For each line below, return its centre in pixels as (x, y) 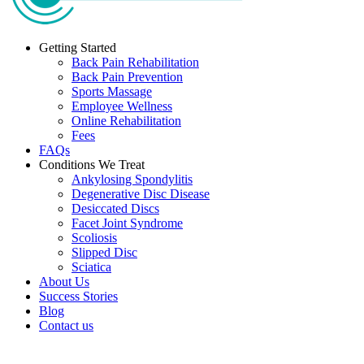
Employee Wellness (122, 106)
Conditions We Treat (92, 165)
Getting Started (78, 48)
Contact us (66, 325)
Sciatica (91, 267)
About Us (64, 282)
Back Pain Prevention (127, 77)
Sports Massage (112, 91)
